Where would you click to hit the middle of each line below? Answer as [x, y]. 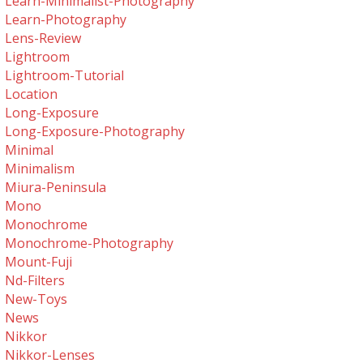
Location [32, 94]
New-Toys [36, 299]
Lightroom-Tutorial [65, 75]
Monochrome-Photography [90, 243]
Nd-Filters [35, 280]
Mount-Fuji [39, 262]
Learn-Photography [66, 19]
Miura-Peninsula [56, 187]
